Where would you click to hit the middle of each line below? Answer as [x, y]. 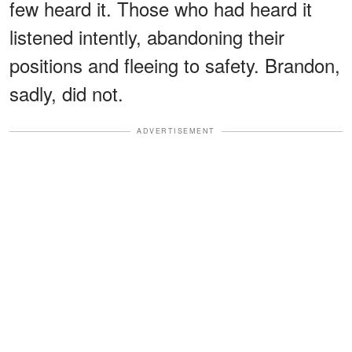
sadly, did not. [66, 93]
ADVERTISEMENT [176, 131]
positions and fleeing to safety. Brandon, [175, 65]
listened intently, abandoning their [147, 37]
